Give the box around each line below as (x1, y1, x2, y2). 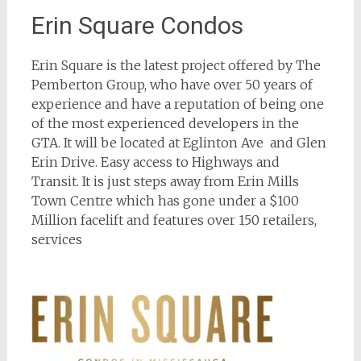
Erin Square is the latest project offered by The (31, 57, 321, 73)
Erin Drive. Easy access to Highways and (31, 154, 280, 170)
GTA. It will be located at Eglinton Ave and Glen (31, 135, 326, 151)
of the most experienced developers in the (31, 115, 299, 131)
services (31, 231, 82, 247)
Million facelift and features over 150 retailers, (31, 212, 317, 228)
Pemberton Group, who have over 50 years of (31, 77, 313, 93)
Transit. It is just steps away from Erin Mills (31, 173, 299, 189)
